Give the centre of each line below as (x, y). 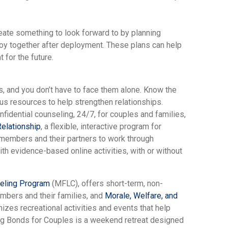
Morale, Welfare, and (141, 195)
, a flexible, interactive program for (101, 126)
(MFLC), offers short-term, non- (106, 183)
